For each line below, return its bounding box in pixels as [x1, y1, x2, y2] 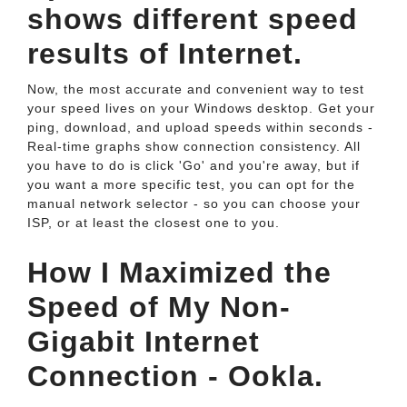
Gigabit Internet [27, 325, 260, 358]
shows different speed [27, 3, 358, 35]
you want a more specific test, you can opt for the [27, 177, 355, 192]
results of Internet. [27, 37, 303, 70]
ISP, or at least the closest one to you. [27, 215, 280, 230]
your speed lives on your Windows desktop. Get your [27, 101, 375, 115]
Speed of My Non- [27, 291, 291, 323]
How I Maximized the [27, 256, 332, 289]
